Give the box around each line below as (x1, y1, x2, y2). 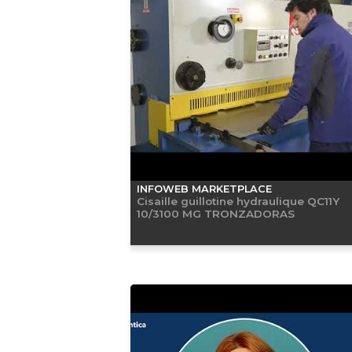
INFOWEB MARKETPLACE (136, 182, 272, 195)
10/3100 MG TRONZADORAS (136, 207, 295, 220)
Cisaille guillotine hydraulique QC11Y (136, 194, 339, 207)
